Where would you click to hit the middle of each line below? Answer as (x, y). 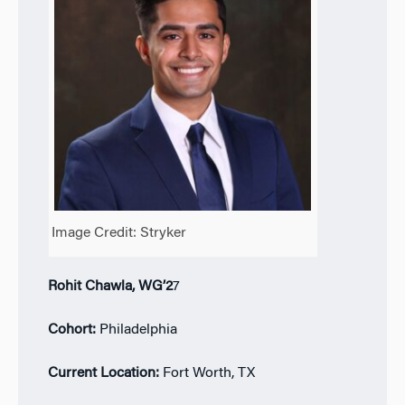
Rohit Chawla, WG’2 (110, 286)
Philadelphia (138, 330)
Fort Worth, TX (208, 373)
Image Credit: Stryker (119, 234)
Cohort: (73, 330)
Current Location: (105, 373)
